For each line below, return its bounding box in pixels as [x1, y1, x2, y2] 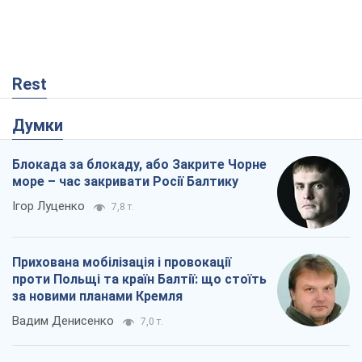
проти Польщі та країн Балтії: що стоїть [12, 271, 267, 288]
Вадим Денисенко [12, 314, 114, 329]
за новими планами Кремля [12, 288, 183, 305]
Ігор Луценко [12, 199, 85, 214]
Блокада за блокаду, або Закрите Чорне [12, 157, 267, 173]
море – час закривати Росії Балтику [12, 174, 238, 190]
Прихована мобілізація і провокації [12, 255, 231, 271]
